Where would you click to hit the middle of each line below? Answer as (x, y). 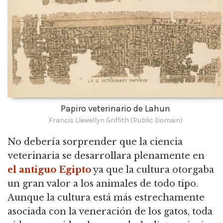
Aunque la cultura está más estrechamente (106, 198)
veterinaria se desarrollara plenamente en (106, 156)
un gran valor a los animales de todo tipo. (103, 184)
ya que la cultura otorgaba (153, 170)
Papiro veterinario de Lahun (115, 109)
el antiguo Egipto (49, 170)
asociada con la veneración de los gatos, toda (110, 212)
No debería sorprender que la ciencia (95, 142)
